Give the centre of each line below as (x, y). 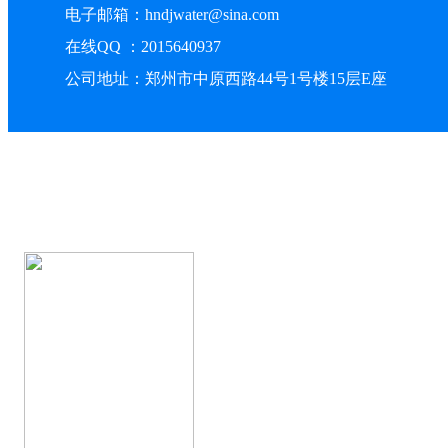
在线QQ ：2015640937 (142, 46)
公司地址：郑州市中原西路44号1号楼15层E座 (225, 78)
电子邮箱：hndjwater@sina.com (171, 14)
